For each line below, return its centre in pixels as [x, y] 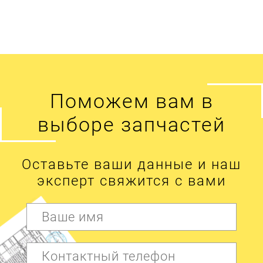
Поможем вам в [131, 101]
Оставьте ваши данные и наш [131, 164]
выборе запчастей [131, 124]
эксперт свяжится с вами [131, 181]
